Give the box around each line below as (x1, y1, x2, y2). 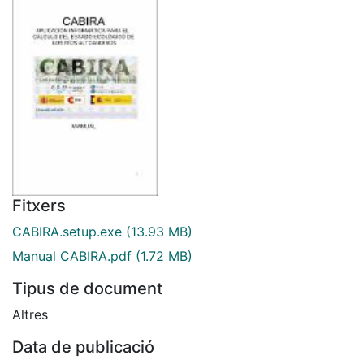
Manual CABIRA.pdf (12, 248, 132, 265)
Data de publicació (12, 337, 154, 357)
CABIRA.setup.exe (12, 223, 122, 240)
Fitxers (12, 195, 66, 215)
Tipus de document (12, 279, 162, 299)
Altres (12, 306, 48, 323)
